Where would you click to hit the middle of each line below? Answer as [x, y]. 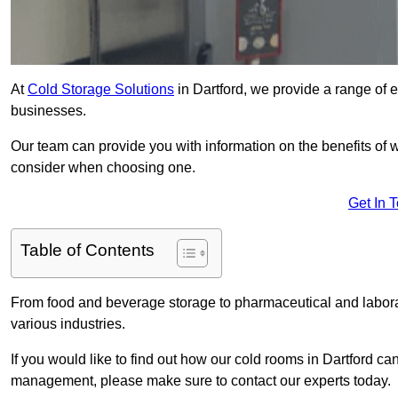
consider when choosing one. [103, 168]
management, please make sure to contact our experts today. [201, 381]
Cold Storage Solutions [101, 90]
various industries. [68, 324]
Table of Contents [88, 251]
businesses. [48, 111]
